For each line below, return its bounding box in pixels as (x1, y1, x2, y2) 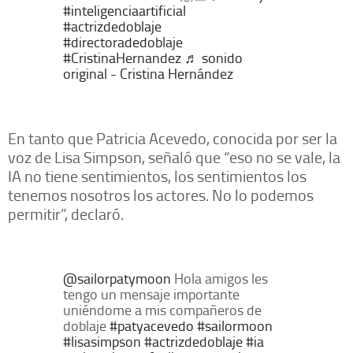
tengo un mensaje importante (63, 284, 240, 304)
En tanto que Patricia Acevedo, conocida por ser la (8, 127, 337, 150)
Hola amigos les (171, 269, 268, 288)
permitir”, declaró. (8, 203, 124, 225)
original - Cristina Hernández (63, 64, 233, 84)
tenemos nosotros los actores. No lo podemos (8, 184, 314, 206)
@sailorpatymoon (63, 269, 171, 288)
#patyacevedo (110, 316, 194, 336)
